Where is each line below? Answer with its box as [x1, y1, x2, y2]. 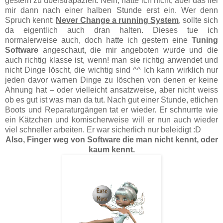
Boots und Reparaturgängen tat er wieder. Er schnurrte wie [5, 105, 218, 114]
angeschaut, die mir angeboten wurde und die [38, 45, 218, 54]
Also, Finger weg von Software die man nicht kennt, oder [5, 135, 218, 144]
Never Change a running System [56, 15, 179, 24]
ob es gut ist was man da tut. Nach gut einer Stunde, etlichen [5, 95, 218, 104]
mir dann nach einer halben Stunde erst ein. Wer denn [5, 5, 218, 14]
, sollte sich [179, 15, 218, 24]
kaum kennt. [88, 145, 135, 154]
